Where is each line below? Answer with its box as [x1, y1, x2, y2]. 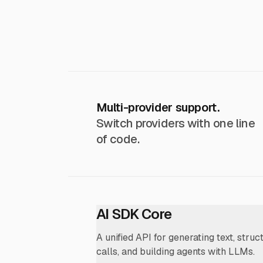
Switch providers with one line [96, 116, 255, 131]
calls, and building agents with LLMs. [96, 245, 255, 258]
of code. [96, 131, 140, 147]
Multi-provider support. [96, 100, 220, 115]
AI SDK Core [96, 205, 171, 223]
